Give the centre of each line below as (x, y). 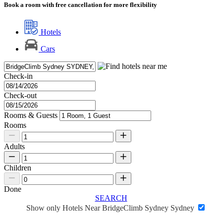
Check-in (18, 76)
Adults (14, 147)
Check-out (20, 96)
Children (18, 168)
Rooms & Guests (31, 115)
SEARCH (111, 198)
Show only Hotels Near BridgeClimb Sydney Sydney (111, 208)
